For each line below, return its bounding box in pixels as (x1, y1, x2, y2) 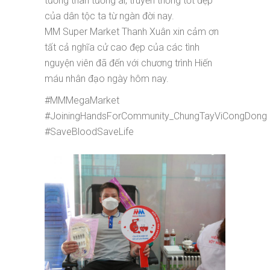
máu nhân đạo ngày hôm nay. (45, 73, 169, 85)
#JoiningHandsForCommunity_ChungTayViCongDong (45, 110, 267, 122)
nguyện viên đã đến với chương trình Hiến (45, 57, 212, 69)
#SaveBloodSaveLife (45, 126, 134, 138)
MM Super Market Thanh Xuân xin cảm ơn (45, 26, 219, 38)
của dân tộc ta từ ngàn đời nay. (45, 10, 174, 22)
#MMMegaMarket (45, 95, 119, 107)
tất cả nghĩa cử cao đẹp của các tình (45, 42, 199, 54)
